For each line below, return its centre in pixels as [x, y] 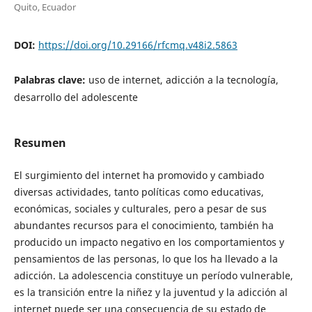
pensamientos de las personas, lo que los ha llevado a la [146, 258]
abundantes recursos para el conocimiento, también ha [143, 225]
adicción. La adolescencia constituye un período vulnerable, [153, 275]
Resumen [40, 142]
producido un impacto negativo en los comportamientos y [149, 242]
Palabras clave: [51, 79]
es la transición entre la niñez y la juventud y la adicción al [150, 292]
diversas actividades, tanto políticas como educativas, [139, 192]
